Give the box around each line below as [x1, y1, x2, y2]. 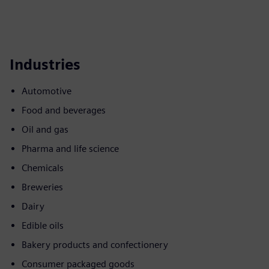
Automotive [22, 85, 71, 97]
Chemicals [22, 162, 64, 174]
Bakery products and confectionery [22, 239, 168, 250]
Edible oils [22, 220, 64, 231]
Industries [10, 56, 80, 73]
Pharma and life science [22, 143, 119, 154]
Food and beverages [22, 104, 106, 116]
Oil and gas [22, 124, 68, 135]
